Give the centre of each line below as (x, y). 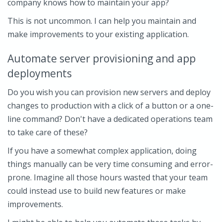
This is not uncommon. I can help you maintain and (102, 21)
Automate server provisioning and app (102, 58)
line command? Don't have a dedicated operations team (110, 119)
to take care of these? (48, 132)
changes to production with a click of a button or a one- (111, 106)
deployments (40, 73)
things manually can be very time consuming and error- (110, 164)
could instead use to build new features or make (97, 191)
